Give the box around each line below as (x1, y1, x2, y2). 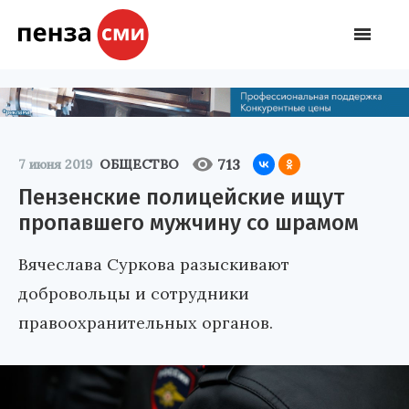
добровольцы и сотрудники (18, 282, 249, 304)
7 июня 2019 (18, 155, 92, 173)
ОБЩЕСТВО (100, 155, 179, 173)
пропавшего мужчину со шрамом (18, 209, 359, 236)
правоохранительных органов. (18, 311, 273, 333)
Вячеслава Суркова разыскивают (18, 253, 289, 275)
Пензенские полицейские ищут (18, 184, 344, 210)
